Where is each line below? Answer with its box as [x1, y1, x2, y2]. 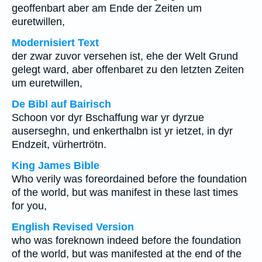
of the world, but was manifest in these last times [12, 187, 238, 198]
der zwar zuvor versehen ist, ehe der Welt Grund [12, 50, 238, 62]
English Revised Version [12, 221, 134, 233]
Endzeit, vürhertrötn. [12, 139, 106, 150]
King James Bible [12, 160, 99, 171]
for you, [12, 200, 47, 212]
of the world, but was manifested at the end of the [12, 248, 242, 260]
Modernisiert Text [12, 37, 99, 49]
